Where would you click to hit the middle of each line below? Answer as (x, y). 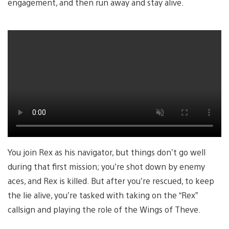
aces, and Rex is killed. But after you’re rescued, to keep (111, 181)
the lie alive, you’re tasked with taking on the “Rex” (103, 195)
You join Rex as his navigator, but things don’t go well (107, 152)
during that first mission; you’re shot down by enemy (106, 167)
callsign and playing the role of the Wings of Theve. (104, 210)
